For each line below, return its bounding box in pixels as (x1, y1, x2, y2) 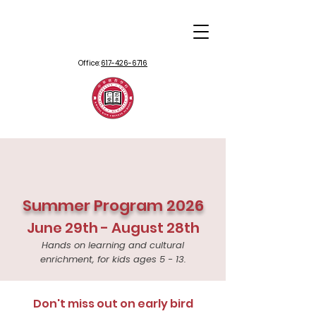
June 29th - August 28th (26, 218, 200, 238)
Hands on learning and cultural (42, 238, 184, 252)
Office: (78, 58, 101, 68)
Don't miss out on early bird (32, 296, 193, 312)
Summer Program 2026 (22, 195, 204, 217)
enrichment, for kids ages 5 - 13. (39, 253, 186, 266)
